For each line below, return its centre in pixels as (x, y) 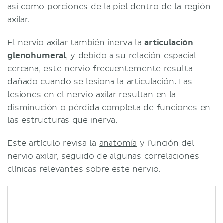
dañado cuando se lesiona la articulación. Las (100, 81)
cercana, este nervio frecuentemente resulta (100, 68)
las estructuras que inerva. (62, 120)
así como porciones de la (60, 7)
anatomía (118, 143)
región (197, 7)
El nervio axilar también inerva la (76, 43)
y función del (166, 143)
